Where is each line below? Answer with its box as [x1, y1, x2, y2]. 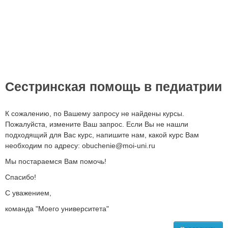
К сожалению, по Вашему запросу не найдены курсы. [5, 109, 184, 118]
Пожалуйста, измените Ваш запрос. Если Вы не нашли [5, 120, 188, 128]
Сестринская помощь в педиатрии [5, 80, 222, 94]
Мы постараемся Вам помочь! [5, 157, 106, 165]
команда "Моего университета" [5, 204, 109, 213]
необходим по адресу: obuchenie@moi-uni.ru [5, 141, 155, 150]
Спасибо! [5, 173, 36, 181]
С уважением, [5, 188, 51, 197]
